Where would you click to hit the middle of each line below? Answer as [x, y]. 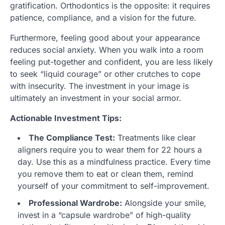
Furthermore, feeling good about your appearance [105, 37]
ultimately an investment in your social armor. [96, 98]
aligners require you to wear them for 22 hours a [110, 149]
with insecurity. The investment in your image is [99, 86]
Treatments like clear [155, 137]
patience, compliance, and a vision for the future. [103, 17]
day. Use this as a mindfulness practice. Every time [114, 161]
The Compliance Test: [72, 137]
